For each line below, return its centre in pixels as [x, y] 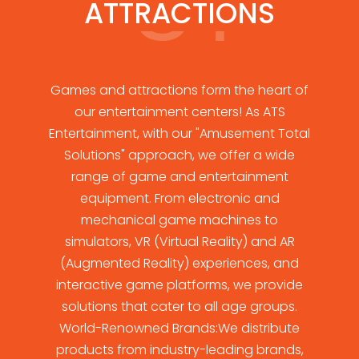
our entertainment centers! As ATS [179, 111]
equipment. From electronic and [179, 198]
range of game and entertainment [179, 176]
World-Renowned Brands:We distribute [179, 328]
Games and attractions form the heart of [179, 90]
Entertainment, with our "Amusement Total [179, 133]
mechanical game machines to [179, 220]
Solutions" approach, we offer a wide [179, 155]
